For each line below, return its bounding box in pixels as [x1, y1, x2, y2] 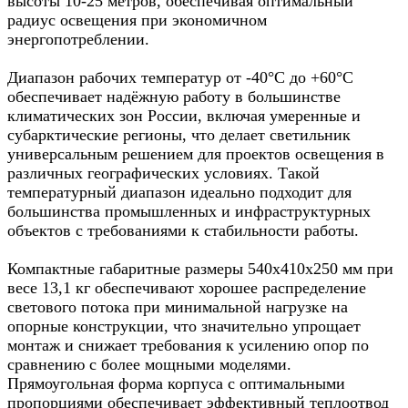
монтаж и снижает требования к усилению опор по [7, 336, 369, 355]
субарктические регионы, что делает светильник [7, 126, 351, 145]
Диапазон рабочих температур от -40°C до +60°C [7, 68, 353, 87]
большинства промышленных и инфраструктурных [7, 202, 371, 221]
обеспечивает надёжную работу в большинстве [7, 87, 341, 107]
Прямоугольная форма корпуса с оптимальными [7, 374, 345, 393]
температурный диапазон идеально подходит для [7, 183, 352, 202]
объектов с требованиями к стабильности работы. [7, 221, 359, 240]
